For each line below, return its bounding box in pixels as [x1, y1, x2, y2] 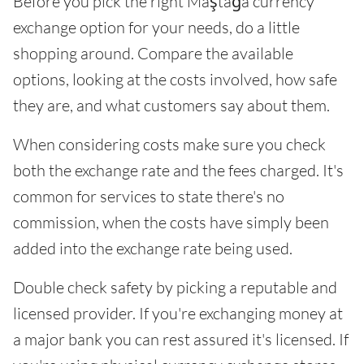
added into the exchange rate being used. [13, 238, 292, 258]
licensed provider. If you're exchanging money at [13, 303, 343, 323]
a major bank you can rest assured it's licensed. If [13, 329, 349, 349]
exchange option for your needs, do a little [13, 17, 300, 37]
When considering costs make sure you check [13, 134, 326, 154]
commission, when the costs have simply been [13, 212, 329, 232]
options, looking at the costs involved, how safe [13, 69, 337, 89]
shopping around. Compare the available [13, 43, 293, 63]
